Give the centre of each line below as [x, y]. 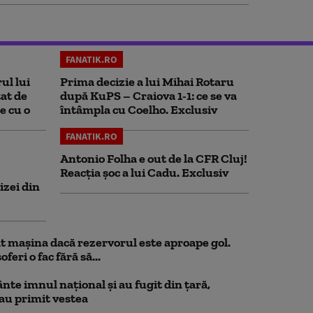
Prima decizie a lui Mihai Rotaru [147, 82]
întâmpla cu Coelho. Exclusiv [139, 110]
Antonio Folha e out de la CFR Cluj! [154, 159]
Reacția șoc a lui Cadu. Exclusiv [144, 173]
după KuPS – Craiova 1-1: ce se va [148, 96]
